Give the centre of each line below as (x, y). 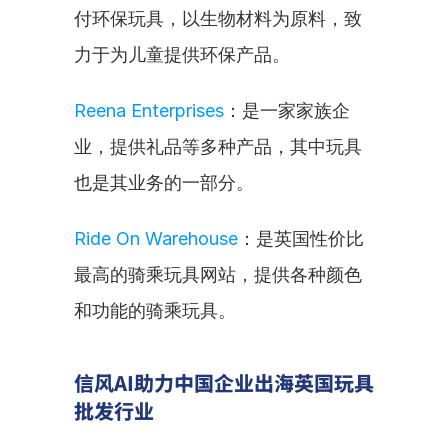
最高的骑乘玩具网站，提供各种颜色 (218, 274)
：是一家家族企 (287, 110)
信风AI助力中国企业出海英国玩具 (224, 382)
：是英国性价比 (301, 238)
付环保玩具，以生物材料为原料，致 (218, 18)
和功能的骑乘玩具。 (155, 310)
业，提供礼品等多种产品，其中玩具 (218, 146)
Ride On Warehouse (156, 238)
